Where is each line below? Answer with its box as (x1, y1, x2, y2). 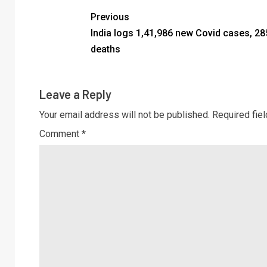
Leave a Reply (39, 87, 111, 102)
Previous (90, 11, 129, 23)
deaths (90, 44, 120, 55)
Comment (39, 128, 82, 140)
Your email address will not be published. (39, 109, 210, 121)
